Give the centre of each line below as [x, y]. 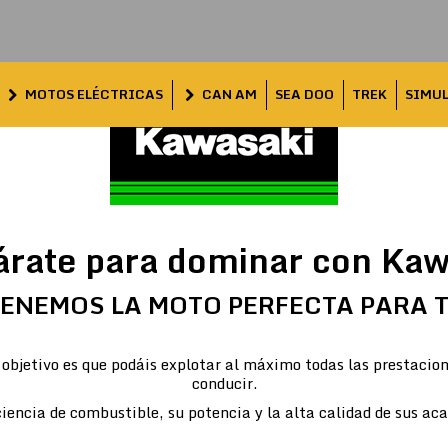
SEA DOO [304, 94]
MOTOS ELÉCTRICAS [94, 94]
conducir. [224, 383]
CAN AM [229, 94]
